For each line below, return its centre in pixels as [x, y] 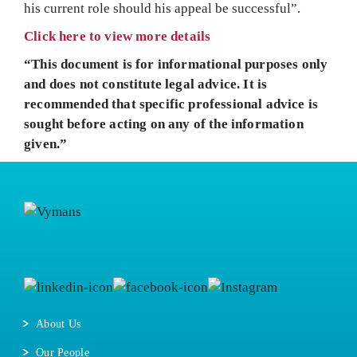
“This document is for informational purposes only [176, 64]
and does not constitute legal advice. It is [146, 84]
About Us [59, 324]
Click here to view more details [118, 36]
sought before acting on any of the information [164, 124]
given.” [46, 144]
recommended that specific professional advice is [171, 104]
